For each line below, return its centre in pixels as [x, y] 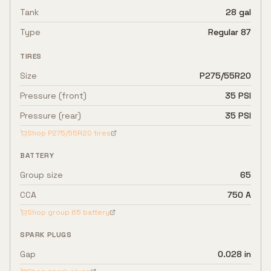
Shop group [49, 212]
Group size [41, 175]
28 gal [238, 12]
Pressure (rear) [51, 116]
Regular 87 [230, 32]
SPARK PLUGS [46, 235]
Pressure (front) [53, 96]
